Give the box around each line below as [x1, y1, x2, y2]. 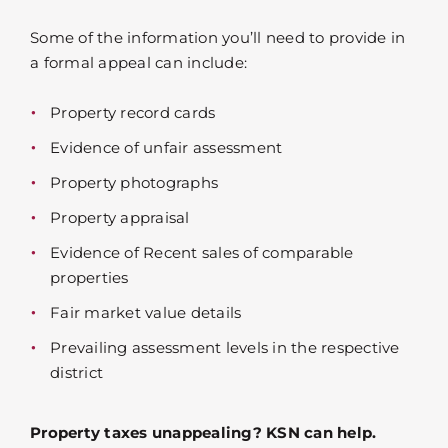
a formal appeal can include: [30, 52, 247, 72]
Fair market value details [50, 302, 242, 322]
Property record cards [50, 102, 216, 122]
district [50, 362, 103, 382]
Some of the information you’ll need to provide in [30, 27, 406, 47]
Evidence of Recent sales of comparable [50, 242, 354, 262]
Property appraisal [50, 207, 190, 227]
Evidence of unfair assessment [50, 137, 283, 157]
